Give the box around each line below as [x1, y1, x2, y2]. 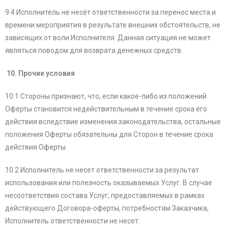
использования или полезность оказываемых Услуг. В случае [5, 179, 212, 187]
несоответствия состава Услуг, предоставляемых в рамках [5, 191, 205, 200]
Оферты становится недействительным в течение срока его [5, 105, 207, 113]
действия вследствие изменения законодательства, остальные [5, 118, 221, 126]
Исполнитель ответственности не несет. [5, 217, 140, 225]
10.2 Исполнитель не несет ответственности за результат [5, 166, 199, 175]
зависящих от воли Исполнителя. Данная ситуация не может [5, 34, 211, 42]
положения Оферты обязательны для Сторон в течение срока [5, 130, 213, 139]
